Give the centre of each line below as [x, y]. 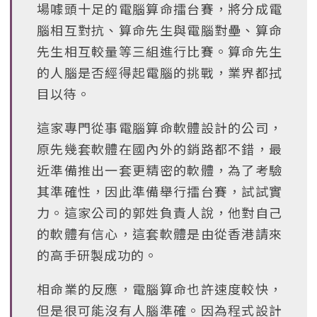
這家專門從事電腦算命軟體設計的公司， [160, 127]
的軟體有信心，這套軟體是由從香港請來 [160, 234]
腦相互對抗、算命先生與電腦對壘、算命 [160, 30]
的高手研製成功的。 [97, 255]
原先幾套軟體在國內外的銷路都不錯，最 [160, 149]
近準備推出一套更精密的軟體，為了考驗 [160, 170]
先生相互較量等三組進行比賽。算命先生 [160, 51]
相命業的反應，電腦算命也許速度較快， [160, 289]
